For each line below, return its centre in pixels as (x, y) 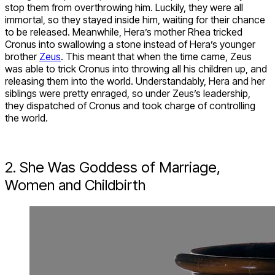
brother (22, 56)
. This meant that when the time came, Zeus (156, 56)
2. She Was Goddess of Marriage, (113, 167)
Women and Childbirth (75, 185)
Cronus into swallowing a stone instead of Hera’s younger (130, 44)
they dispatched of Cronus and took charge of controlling (130, 105)
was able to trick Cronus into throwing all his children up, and (136, 68)
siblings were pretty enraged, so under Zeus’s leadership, (128, 93)
